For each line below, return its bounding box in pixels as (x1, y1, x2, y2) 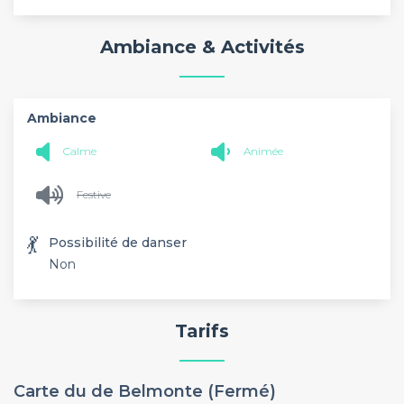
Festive (77, 188, 111, 201)
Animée (243, 144, 283, 158)
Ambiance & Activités (99, 36, 305, 58)
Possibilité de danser (49, 234, 187, 251)
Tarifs (175, 319, 229, 342)
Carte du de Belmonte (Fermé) (14, 381, 276, 401)
